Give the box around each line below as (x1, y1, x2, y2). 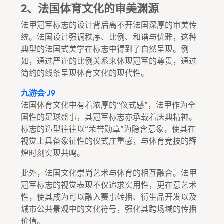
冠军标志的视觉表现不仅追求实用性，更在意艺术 (21, 180, 197, 190)
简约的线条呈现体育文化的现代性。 (21, 68, 149, 78)
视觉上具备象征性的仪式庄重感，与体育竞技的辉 (21, 136, 197, 146)
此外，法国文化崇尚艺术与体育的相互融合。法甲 (21, 168, 197, 178)
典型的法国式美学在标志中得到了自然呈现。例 (21, 44, 189, 54)
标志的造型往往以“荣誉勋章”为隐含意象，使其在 (21, 124, 196, 134)
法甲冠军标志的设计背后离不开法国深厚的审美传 (21, 20, 197, 30)
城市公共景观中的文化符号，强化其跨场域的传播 (21, 204, 197, 214)
